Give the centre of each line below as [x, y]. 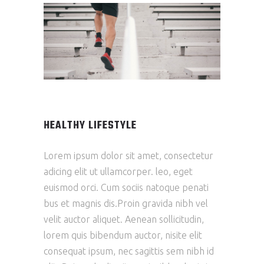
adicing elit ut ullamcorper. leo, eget [118, 172]
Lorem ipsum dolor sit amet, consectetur [128, 156]
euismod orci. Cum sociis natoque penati [126, 188]
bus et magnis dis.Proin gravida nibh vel [126, 204]
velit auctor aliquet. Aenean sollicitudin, [124, 220]
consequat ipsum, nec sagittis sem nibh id [129, 251]
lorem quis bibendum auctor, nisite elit [123, 235]
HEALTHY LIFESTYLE [90, 126]
